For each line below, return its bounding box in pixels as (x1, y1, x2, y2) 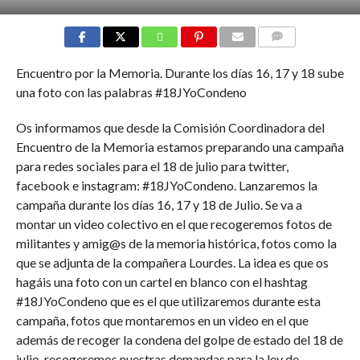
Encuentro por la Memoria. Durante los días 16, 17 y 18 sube (15, 64, 344, 80)
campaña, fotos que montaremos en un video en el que (15, 312, 309, 328)
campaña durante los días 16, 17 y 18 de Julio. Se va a (15, 196, 302, 212)
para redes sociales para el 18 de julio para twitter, (15, 157, 288, 174)
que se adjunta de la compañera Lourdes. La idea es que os (15, 254, 329, 270)
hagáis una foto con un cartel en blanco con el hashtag (15, 273, 308, 289)
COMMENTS (263, 50, 317, 61)
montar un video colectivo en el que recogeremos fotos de (15, 215, 332, 231)
